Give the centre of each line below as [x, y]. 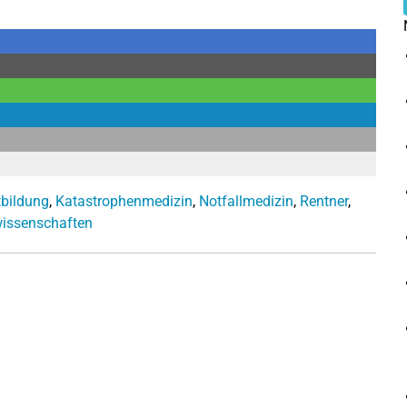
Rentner [324, 201]
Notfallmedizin [246, 201]
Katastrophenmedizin [124, 201]
